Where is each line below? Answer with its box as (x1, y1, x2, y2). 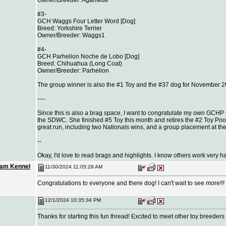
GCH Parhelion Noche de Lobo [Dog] (37, 52, 139, 60)
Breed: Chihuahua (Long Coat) (37, 60, 122, 67)
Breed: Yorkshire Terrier (37, 24, 102, 32)
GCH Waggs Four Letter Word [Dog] (37, 17, 135, 25)
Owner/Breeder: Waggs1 (37, 31, 105, 39)
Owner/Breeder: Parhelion (37, 67, 109, 74)
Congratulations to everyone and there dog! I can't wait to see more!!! (37, 180, 224, 187)
